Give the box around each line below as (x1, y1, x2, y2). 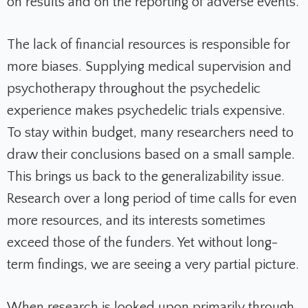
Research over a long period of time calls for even (7, 191, 297, 207)
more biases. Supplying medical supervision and (7, 59, 291, 75)
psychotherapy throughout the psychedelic (7, 81, 261, 97)
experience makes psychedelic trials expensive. (7, 103, 285, 119)
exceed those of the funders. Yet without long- (7, 235, 278, 251)
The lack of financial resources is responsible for (7, 37, 290, 53)
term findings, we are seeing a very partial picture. (7, 257, 299, 273)
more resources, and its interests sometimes (7, 213, 265, 229)
